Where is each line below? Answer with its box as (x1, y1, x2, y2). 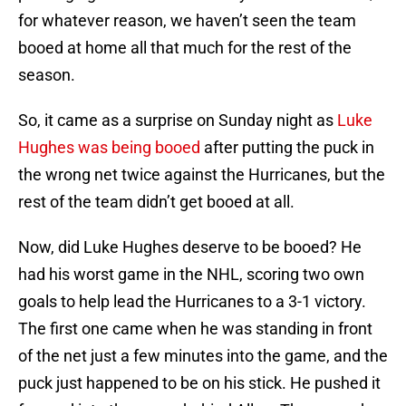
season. (18, 65, 75, 85)
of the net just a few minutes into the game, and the (18, 346, 388, 366)
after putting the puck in (200, 138, 374, 158)
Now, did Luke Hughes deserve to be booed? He (18, 237, 362, 257)
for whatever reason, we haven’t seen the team (18, 11, 356, 31)
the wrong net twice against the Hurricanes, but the (18, 165, 385, 185)
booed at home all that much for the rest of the (18, 38, 352, 58)
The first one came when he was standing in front (18, 319, 372, 339)
